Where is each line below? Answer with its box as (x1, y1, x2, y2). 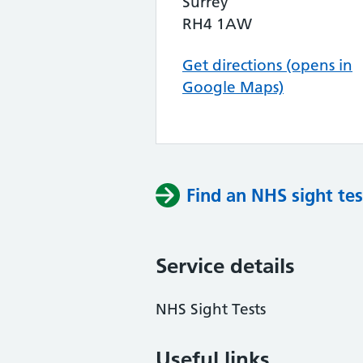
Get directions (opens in (182, 56, 352, 75)
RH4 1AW (182, 15, 252, 33)
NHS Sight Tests (156, 300, 266, 318)
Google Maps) (182, 78, 284, 96)
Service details (156, 253, 295, 279)
